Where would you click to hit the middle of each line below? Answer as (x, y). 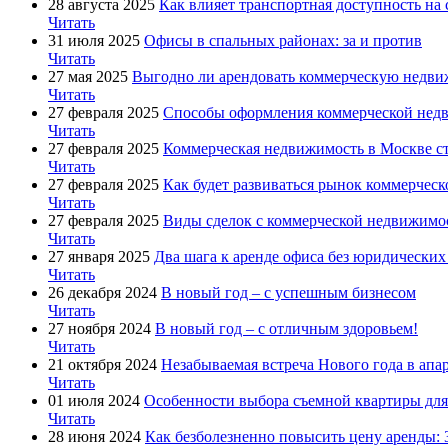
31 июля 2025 (94, 40)
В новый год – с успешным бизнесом (288, 292)
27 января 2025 (99, 256)
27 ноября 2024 (99, 328)
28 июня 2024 (94, 436)
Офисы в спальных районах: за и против (283, 40)
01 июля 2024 (94, 400)
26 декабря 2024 (102, 292)
